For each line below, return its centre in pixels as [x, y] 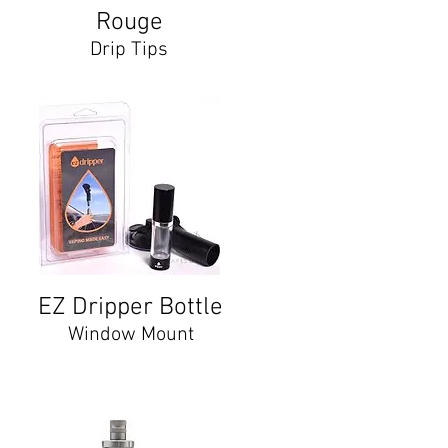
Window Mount [130, 335]
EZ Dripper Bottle [130, 308]
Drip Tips [129, 50]
